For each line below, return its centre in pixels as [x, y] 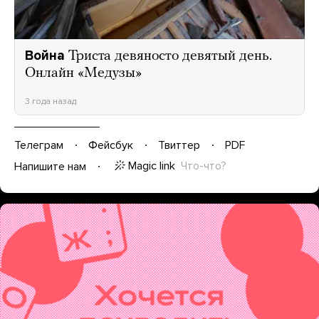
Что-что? [204, 166]
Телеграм [39, 145]
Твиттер [179, 145]
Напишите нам [50, 166]
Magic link [152, 166]
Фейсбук [111, 145]
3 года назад [51, 101]
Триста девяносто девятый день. [170, 57]
